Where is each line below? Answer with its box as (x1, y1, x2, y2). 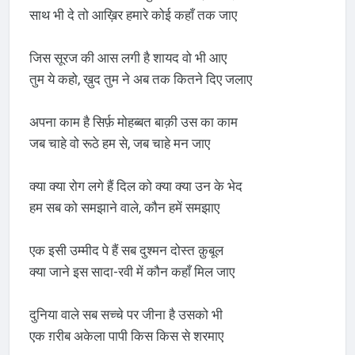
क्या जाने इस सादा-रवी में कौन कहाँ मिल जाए (29, 264, 235, 281)
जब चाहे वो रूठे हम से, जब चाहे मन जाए (29, 136, 210, 152)
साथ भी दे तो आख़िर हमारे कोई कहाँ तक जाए (29, 7, 237, 24)
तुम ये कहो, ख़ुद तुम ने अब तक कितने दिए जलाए (29, 71, 252, 88)
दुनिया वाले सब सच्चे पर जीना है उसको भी (29, 307, 223, 323)
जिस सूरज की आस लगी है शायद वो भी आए (29, 50, 227, 67)
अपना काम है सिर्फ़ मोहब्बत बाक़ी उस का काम (29, 114, 238, 131)
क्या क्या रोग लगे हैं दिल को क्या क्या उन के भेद (29, 178, 242, 195)
